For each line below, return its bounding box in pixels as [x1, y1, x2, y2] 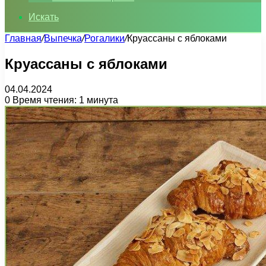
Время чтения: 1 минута [10, 94, 118, 105]
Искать [28, 12, 59, 22]
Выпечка [44, 33, 82, 43]
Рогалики [84, 33, 125, 43]
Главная [5, 33, 42, 43]
